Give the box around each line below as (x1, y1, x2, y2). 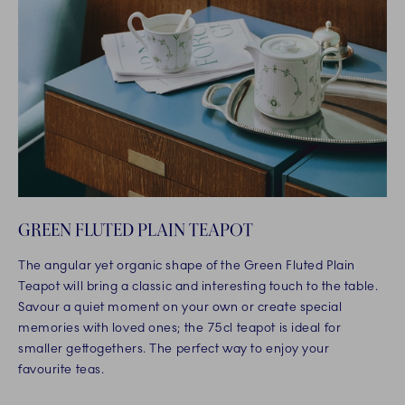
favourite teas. (18, 362, 105, 378)
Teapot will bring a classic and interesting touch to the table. (18, 278, 379, 295)
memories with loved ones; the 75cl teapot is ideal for (18, 320, 342, 336)
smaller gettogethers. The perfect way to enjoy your (18, 341, 330, 357)
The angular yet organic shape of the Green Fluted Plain (18, 258, 355, 274)
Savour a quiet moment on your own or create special (18, 299, 343, 316)
